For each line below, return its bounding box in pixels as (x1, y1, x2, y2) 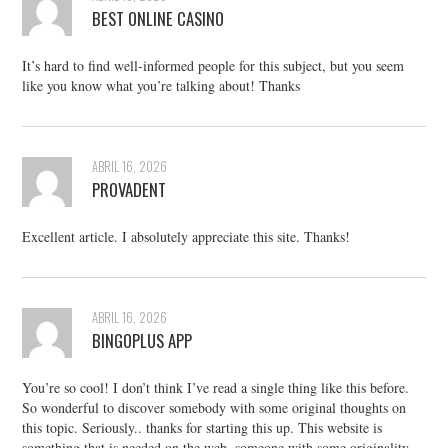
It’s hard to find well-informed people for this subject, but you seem (22, 56, 405, 76)
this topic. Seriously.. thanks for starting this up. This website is (22, 418, 383, 438)
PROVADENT (92, 177, 167, 203)
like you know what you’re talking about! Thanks (22, 76, 301, 96)
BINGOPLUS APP (92, 328, 193, 354)
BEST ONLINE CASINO (92, 6, 225, 32)
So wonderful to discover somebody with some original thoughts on (22, 398, 407, 418)
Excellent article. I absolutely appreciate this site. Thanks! (22, 227, 351, 247)
